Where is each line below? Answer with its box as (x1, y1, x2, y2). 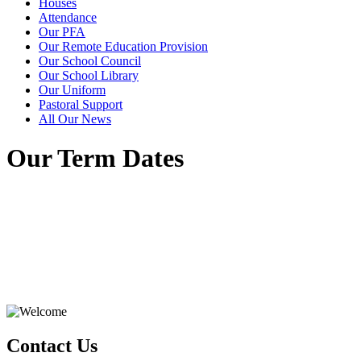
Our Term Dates (6, 143, 184, 173)
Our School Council (39, 53, 141, 68)
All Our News (39, 111, 111, 126)
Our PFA (39, 24, 85, 39)
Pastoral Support (39, 97, 122, 111)
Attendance (39, 10, 97, 24)
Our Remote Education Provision (39, 39, 208, 53)
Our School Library (39, 68, 139, 82)
